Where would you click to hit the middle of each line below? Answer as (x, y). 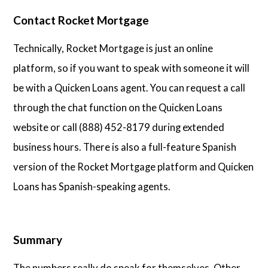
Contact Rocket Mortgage (81, 20)
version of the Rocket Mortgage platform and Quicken (134, 167)
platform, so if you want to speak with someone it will (132, 68)
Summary (38, 239)
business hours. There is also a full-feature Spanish (125, 147)
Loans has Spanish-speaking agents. (92, 187)
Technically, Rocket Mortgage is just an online (113, 48)
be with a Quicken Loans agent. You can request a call (130, 88)
